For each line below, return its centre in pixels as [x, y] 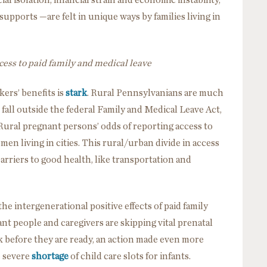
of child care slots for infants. [130, 256]
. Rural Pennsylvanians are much [155, 93]
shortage [50, 256]
